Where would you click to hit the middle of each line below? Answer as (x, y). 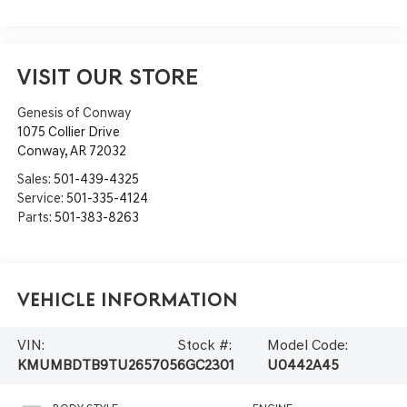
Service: (41, 199)
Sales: (35, 179)
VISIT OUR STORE (107, 77)
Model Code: (308, 345)
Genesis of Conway (74, 113)
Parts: (35, 218)
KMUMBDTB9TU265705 (97, 365)
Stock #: (204, 345)
